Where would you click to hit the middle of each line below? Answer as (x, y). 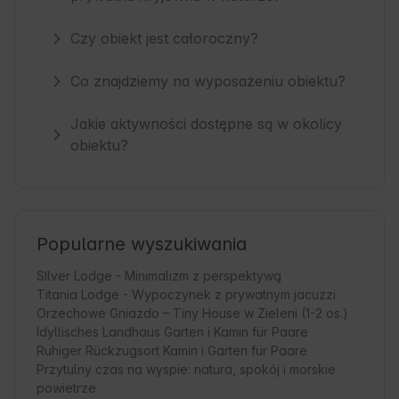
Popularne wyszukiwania (142, 244)
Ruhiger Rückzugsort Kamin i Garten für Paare (172, 351)
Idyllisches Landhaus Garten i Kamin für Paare (172, 332)
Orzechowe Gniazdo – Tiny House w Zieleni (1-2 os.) (192, 313)
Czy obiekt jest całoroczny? (165, 39)
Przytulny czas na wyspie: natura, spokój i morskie (186, 370)
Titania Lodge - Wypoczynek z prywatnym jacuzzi (186, 295)
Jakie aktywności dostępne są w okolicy (207, 124)
